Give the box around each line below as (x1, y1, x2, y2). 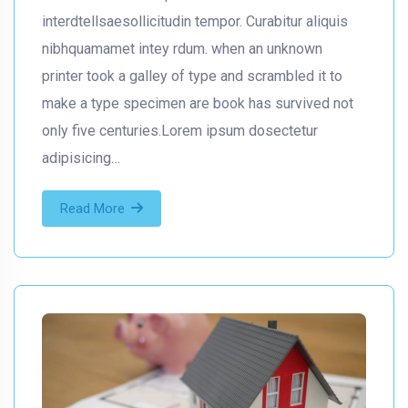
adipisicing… (42, 148, 120, 167)
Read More (60, 199, 125, 217)
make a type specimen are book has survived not (42, 94, 353, 112)
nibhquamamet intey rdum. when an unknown (42, 39, 322, 57)
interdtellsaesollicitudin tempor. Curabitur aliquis (42, 12, 348, 30)
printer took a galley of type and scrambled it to (42, 66, 342, 85)
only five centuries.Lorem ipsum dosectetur (42, 121, 318, 139)
